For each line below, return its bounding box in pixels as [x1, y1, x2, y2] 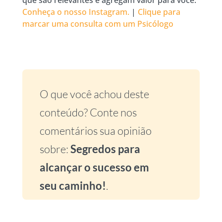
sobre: [39, 142, 70, 156]
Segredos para [70, 142, 140, 156]
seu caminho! [39, 178, 106, 192]
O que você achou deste [39, 87, 149, 101]
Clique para [137, 6, 180, 17]
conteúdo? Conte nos [39, 105, 137, 119]
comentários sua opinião [39, 123, 152, 137]
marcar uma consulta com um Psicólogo [22, 18, 173, 29]
